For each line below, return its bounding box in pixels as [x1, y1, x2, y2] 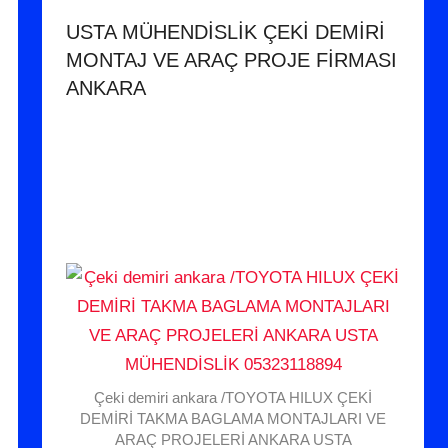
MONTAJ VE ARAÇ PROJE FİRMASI [66, 49, 398, 72]
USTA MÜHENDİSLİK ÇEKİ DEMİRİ [66, 21, 386, 44]
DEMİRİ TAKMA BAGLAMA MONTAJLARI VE [80, 410, 387, 428]
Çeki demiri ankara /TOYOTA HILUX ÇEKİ [94, 389, 373, 407]
